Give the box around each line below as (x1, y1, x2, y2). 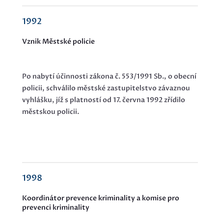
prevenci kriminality (22, 203, 89, 213)
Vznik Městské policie (22, 37, 95, 47)
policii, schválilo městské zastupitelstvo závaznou (22, 83, 190, 93)
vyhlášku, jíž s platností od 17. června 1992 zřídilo (22, 95, 185, 105)
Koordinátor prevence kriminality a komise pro (22, 193, 179, 203)
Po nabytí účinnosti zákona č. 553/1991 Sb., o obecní (22, 72, 196, 82)
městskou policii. (22, 107, 79, 117)
